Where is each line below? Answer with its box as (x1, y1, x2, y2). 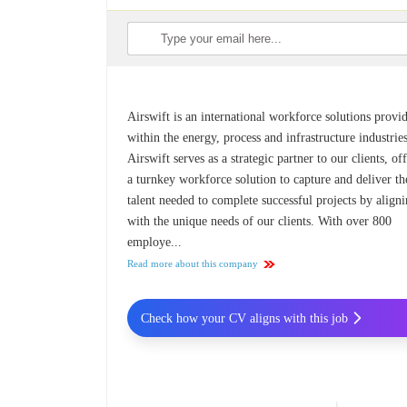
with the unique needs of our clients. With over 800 (127, 214, 392, 229)
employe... (127, 235, 183, 250)
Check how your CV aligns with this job (140, 311, 348, 325)
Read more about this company (127, 258, 259, 270)
